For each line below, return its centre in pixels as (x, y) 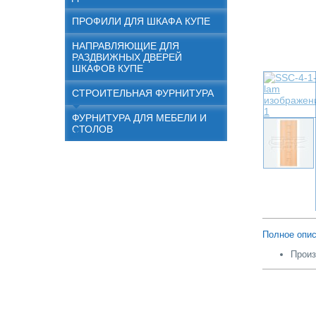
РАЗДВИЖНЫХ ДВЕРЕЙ (127, 57)
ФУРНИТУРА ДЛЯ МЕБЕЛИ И (139, 118)
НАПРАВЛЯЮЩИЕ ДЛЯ (126, 46)
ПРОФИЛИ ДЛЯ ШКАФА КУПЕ (141, 21)
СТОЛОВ (92, 129)
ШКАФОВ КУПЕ (108, 68)
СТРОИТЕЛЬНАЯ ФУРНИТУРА (143, 93)
